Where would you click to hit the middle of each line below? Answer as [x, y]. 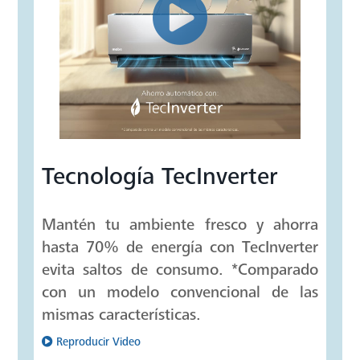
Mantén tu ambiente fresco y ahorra [180, 225]
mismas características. [122, 315]
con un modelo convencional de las [180, 292]
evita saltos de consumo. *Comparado [180, 270]
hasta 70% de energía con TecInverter [180, 247]
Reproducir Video [99, 342]
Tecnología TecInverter [160, 176]
